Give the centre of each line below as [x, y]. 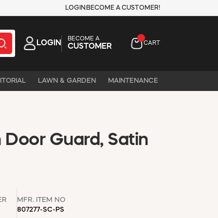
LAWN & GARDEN [67, 81]
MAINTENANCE [133, 81]
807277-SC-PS [41, 209]
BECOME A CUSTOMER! [123, 8]
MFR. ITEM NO [41, 200]
